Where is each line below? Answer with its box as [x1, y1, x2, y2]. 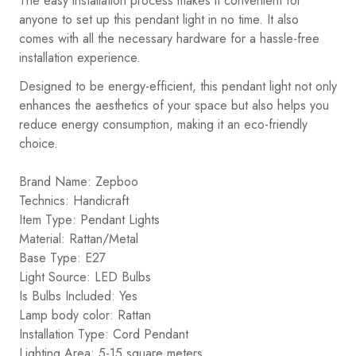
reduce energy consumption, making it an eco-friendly [19, 114, 308, 133]
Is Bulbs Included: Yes [19, 286, 137, 305]
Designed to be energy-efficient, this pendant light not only [19, 76, 337, 95]
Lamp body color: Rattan [19, 305, 151, 324]
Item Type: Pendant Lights [19, 210, 160, 229]
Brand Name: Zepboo [19, 172, 138, 191]
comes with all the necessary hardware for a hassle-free [19, 29, 319, 48]
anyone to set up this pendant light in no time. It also [19, 10, 299, 29]
